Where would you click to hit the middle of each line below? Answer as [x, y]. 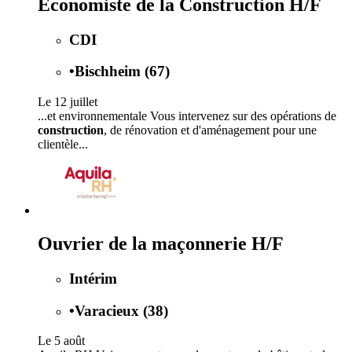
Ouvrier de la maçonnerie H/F [161, 243]
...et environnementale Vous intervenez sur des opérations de [187, 116]
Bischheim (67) [122, 71]
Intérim [93, 278]
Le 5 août [61, 341]
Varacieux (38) [121, 310]
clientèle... [63, 144]
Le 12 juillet [68, 102]
